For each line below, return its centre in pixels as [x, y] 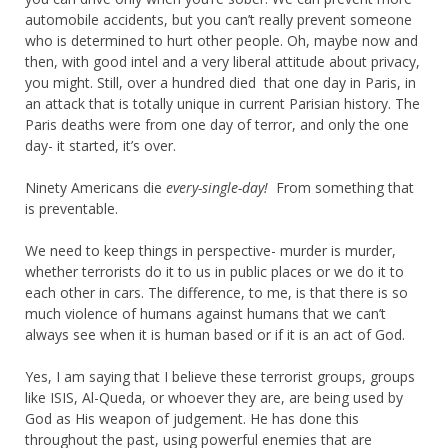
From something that [345, 187]
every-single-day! [221, 187]
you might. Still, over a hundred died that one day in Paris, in [220, 82]
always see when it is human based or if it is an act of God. [215, 334]
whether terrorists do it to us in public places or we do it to [214, 271]
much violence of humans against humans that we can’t [205, 313]
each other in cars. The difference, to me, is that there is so [216, 292]
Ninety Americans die [95, 187]
